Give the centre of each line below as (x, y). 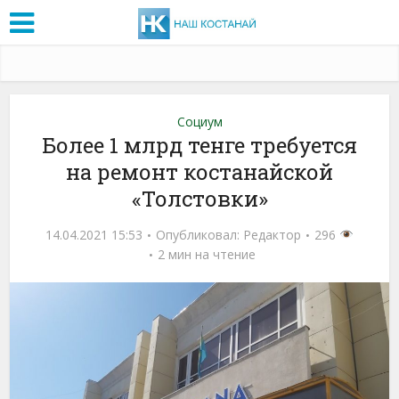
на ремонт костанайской (199, 171)
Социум (199, 121)
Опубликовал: (200, 234)
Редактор (273, 234)
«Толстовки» (199, 198)
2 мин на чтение (206, 254)
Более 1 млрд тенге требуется (199, 145)
